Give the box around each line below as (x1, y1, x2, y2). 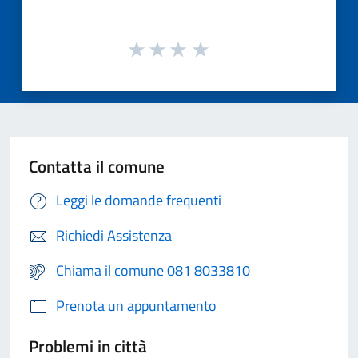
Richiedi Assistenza (56, 224, 172, 246)
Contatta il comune (29, 153, 165, 179)
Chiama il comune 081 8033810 (56, 259, 250, 281)
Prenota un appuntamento (56, 294, 217, 316)
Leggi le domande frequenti (56, 189, 221, 211)
